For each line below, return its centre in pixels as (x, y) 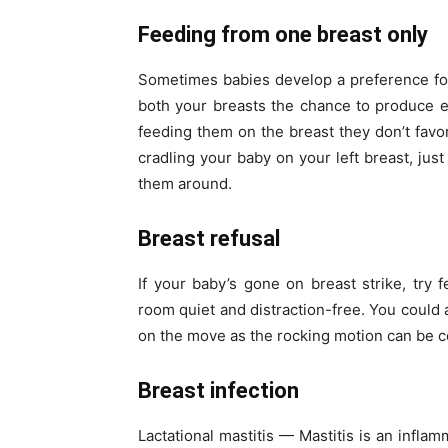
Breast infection (218, 391)
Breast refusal (209, 239)
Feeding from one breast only (283, 35)
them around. (185, 184)
